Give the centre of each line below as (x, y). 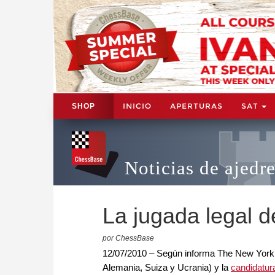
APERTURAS (196, 106)
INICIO (137, 106)
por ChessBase (128, 238)
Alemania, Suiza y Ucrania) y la (167, 267)
